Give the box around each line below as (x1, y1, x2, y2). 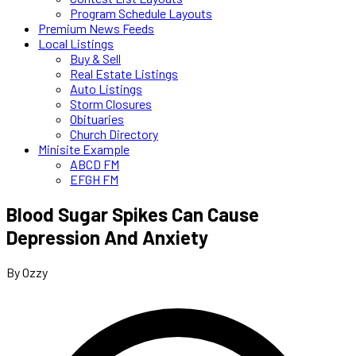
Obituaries (70, 111, 124, 126)
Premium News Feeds (38, 21, 154, 36)
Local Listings (38, 36, 114, 51)
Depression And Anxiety (6, 225, 208, 249)
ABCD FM (70, 157, 119, 172)
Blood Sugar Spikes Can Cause (6, 202, 259, 226)
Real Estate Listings (70, 66, 178, 81)
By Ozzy (6, 264, 48, 280)
